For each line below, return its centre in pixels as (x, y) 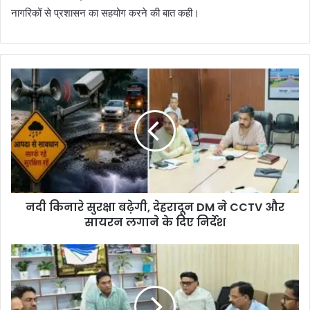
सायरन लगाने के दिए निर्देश (155, 222)
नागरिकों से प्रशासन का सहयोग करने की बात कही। (105, 12)
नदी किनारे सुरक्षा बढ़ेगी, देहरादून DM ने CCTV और (155, 207)
